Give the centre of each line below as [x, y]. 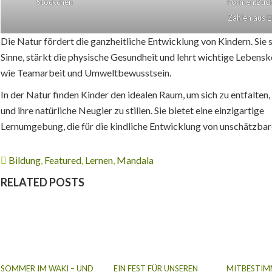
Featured [63, 160]
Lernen [99, 160]
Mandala [135, 160]
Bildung [25, 160]
